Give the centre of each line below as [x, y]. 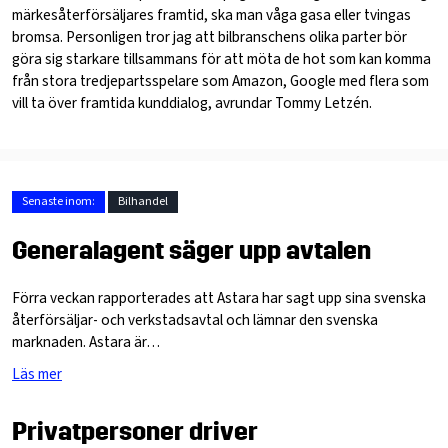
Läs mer [37, 373]
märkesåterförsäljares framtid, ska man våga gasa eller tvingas [211, 15]
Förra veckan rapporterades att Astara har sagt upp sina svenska [219, 297]
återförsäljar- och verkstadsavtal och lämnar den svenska [195, 319]
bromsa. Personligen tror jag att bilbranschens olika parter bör [209, 37]
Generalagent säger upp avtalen [191, 250]
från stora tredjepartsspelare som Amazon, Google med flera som [220, 81]
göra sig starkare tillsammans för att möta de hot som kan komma [221, 59]
